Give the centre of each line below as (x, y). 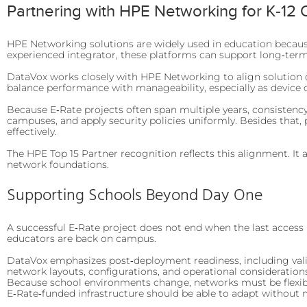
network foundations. (58, 164)
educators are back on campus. (82, 238)
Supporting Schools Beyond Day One (135, 196)
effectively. (32, 131)
